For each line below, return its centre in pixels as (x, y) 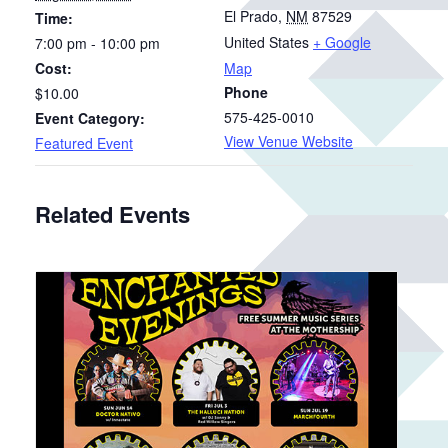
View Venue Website (288, 140)
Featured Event (84, 142)
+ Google (342, 41)
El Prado (251, 15)
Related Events (112, 213)
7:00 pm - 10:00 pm (97, 42)
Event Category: (90, 117)
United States (266, 41)
